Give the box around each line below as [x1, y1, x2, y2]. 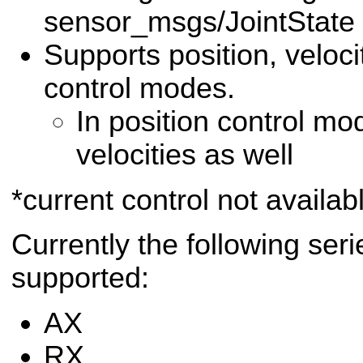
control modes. [44, 72, 235, 105]
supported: [11, 262, 149, 295]
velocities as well [76, 139, 293, 172]
